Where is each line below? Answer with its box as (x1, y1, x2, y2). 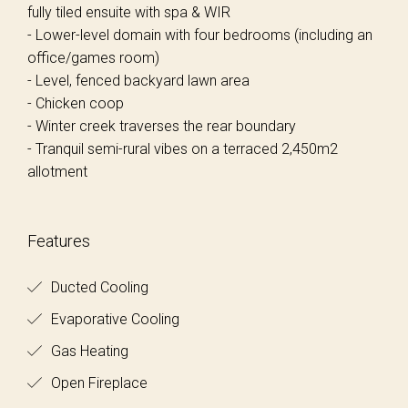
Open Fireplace (47, 374, 148, 392)
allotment (27, 163, 87, 180)
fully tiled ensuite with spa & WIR (27, 4, 230, 21)
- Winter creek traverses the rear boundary (27, 117, 296, 135)
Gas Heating (47, 342, 128, 360)
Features (27, 231, 90, 250)
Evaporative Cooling (47, 311, 179, 328)
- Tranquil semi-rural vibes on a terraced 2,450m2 (27, 140, 338, 158)
